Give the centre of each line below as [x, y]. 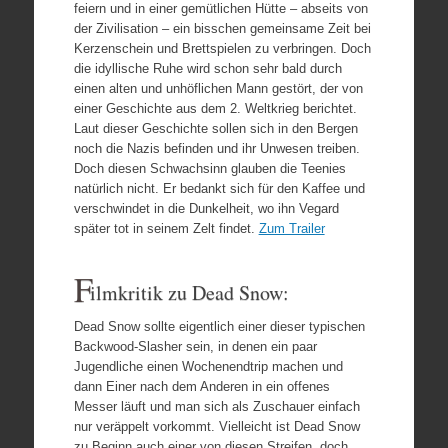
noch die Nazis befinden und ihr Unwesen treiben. [216, 148]
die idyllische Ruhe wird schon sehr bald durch [207, 68]
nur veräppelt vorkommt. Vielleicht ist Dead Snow [216, 426]
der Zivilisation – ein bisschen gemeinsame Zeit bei [222, 28]
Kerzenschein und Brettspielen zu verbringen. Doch [222, 48]
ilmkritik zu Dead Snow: [189, 292]
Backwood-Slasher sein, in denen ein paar [195, 346]
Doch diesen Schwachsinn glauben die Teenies [209, 168]
